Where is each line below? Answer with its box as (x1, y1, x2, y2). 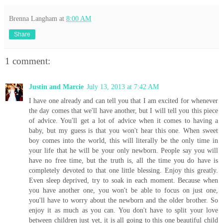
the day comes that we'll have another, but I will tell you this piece (29, 107, 218, 115)
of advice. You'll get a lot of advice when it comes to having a (29, 116, 218, 125)
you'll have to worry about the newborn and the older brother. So (29, 196, 218, 205)
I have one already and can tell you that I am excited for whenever (29, 97, 218, 105)
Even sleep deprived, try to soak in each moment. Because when (29, 176, 218, 185)
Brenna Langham (9, 14, 57, 22)
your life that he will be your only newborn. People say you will (29, 146, 218, 155)
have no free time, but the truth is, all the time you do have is (29, 156, 218, 165)
